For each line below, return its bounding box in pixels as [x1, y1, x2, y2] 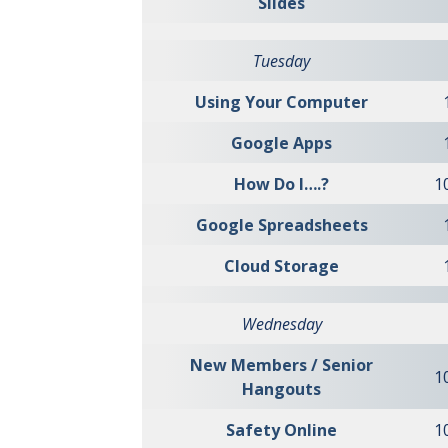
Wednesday [241, 313, 322, 335]
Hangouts [242, 378, 321, 400]
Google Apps [231, 132, 332, 154]
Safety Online [226, 419, 337, 441]
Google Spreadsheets [195, 214, 368, 236]
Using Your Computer [195, 91, 368, 113]
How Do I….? [234, 173, 329, 195]
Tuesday [253, 50, 310, 72]
